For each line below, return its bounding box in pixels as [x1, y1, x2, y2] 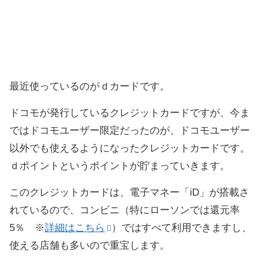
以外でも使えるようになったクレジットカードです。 [9, 143, 250, 154]
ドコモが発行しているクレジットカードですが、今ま [9, 107, 250, 119]
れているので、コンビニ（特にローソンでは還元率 [9, 204, 240, 216]
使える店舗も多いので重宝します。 [9, 240, 170, 252]
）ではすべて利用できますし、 [111, 222, 252, 234]
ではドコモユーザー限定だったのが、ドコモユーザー [9, 125, 250, 137]
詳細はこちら [45, 222, 105, 234]
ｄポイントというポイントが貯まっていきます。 [9, 160, 230, 172]
